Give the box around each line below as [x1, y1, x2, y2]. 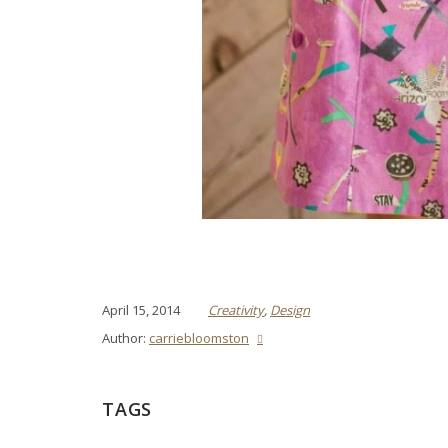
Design [270, 300, 310, 319]
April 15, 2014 [102, 300, 180, 319]
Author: [102, 328, 149, 347]
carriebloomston [149, 328, 249, 347]
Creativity [208, 300, 264, 319]
